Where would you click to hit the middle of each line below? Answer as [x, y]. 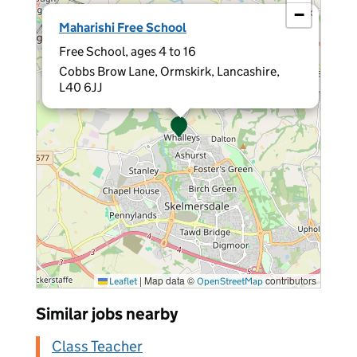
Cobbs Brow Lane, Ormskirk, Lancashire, [169, 71]
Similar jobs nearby [107, 314]
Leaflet [122, 281]
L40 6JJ [81, 87]
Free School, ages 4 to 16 [127, 51]
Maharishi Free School [123, 27]
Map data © [169, 280]
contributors [290, 280]
